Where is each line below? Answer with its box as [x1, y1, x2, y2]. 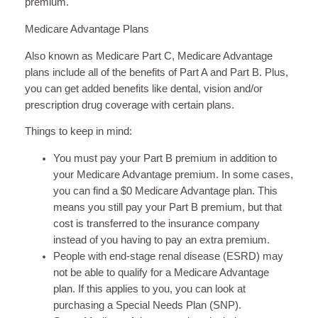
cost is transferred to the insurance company [53, 217, 260, 229]
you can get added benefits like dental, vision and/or [24, 82, 263, 94]
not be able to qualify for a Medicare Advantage [53, 266, 269, 278]
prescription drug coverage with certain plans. [24, 99, 234, 111]
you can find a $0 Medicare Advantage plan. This [53, 185, 278, 197]
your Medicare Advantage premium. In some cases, [53, 168, 293, 180]
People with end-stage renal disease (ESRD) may [53, 250, 283, 262]
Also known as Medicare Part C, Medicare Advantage [24, 50, 273, 62]
